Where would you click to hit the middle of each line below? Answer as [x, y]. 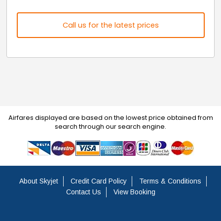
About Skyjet [39, 181]
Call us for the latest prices [110, 25]
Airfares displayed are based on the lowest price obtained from [110, 117]
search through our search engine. [110, 126]
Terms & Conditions [170, 181]
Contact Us [83, 192]
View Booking [134, 192]
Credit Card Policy [99, 181]
